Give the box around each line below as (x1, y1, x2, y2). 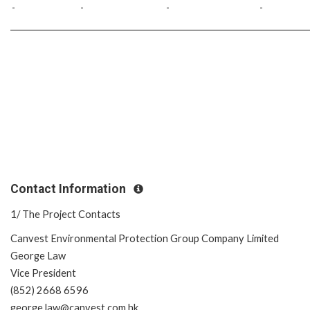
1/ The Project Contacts (10, 208, 120, 221)
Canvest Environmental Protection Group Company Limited (10, 232, 281, 245)
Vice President (10, 267, 78, 280)
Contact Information (10, 181, 129, 196)
